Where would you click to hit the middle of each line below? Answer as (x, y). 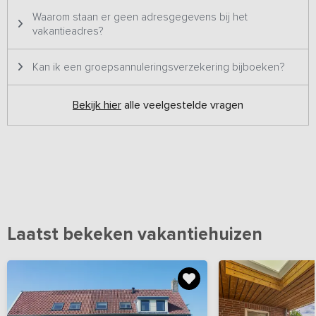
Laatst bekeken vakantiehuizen (135, 234)
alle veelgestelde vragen (182, 105)
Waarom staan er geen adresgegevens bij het (140, 17)
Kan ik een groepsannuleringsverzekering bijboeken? (158, 67)
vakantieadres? (68, 31)
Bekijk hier (97, 105)
